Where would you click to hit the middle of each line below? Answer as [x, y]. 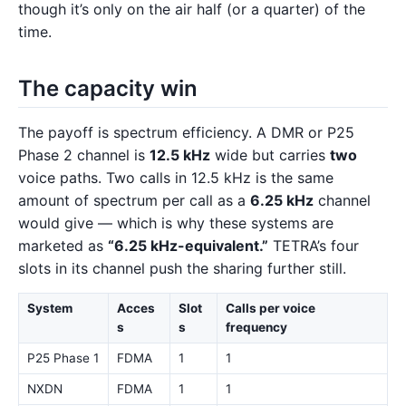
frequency [256, 328]
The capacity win [108, 88]
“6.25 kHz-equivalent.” [188, 245]
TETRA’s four [314, 245]
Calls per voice [270, 309]
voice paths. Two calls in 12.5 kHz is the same [176, 177]
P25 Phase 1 [63, 358]
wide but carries [270, 155]
